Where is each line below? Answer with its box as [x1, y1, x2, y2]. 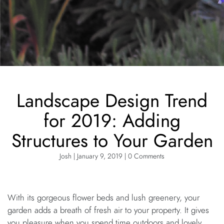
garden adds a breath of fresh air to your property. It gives [7, 204, 209, 216]
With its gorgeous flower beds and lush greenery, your [7, 191, 199, 204]
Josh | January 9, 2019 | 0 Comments [59, 151, 164, 161]
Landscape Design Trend [16, 88, 207, 114]
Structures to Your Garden [11, 128, 213, 154]
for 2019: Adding [43, 108, 180, 134]
